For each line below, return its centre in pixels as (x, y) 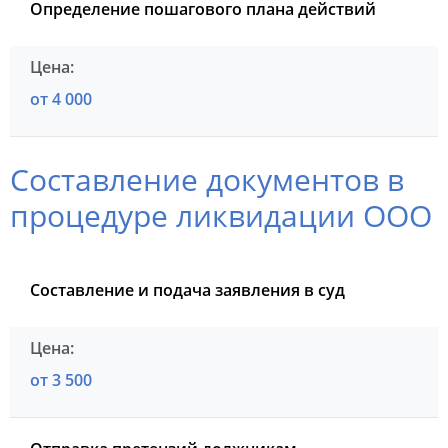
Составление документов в (207, 179)
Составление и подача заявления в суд (187, 289)
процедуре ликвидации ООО (221, 215)
